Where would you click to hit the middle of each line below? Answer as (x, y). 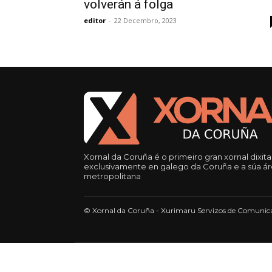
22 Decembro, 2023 (145, 21)
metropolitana (112, 176)
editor (95, 21)
